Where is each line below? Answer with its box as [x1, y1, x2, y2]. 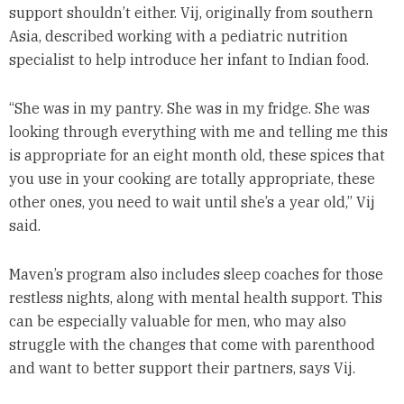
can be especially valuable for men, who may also [8, 312, 346, 331]
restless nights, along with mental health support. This [8, 289, 382, 308]
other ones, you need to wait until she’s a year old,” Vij [8, 193, 375, 212]
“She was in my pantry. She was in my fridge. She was [8, 99, 370, 118]
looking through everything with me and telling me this [8, 123, 388, 142]
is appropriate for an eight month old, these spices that [8, 146, 385, 165]
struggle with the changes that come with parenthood [8, 335, 375, 354]
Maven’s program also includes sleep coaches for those [8, 265, 383, 284]
